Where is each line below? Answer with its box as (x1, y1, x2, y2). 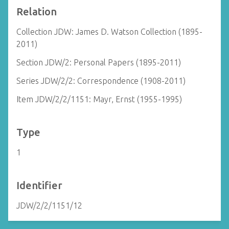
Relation (16, 6, 57, 17)
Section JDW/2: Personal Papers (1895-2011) (16, 58, 181, 67)
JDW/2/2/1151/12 (16, 201, 82, 210)
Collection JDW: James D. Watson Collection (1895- (16, 27, 202, 36)
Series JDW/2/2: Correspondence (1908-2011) (16, 76, 186, 85)
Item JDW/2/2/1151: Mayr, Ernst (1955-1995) (16, 95, 182, 104)
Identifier (16, 179, 62, 191)
